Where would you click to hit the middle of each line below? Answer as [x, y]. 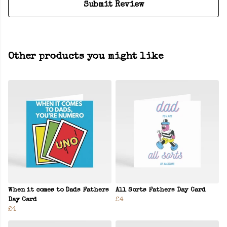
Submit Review [113, 5]
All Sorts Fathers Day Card [161, 191]
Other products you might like [86, 57]
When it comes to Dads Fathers [59, 191]
